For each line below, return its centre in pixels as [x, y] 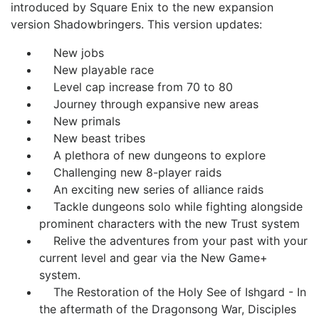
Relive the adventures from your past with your [173, 241]
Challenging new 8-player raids [130, 172]
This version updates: [205, 24]
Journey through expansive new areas [149, 104]
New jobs [72, 53]
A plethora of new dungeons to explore [152, 155]
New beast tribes [92, 138]
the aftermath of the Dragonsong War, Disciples [168, 309]
